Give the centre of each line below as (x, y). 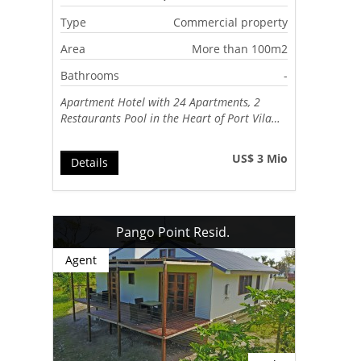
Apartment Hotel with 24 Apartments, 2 (161, 102)
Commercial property (231, 22)
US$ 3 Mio (260, 158)
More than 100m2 (240, 48)
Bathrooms (90, 75)
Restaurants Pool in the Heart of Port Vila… (171, 118)
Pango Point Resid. (174, 232)
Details (90, 162)
